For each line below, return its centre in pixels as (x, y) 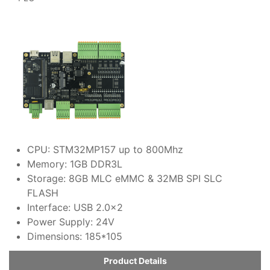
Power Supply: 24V (71, 222)
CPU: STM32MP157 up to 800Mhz (105, 149)
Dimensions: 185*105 (75, 236)
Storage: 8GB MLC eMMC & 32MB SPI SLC (125, 178)
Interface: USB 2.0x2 (75, 207)
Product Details (135, 261)
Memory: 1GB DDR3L (75, 164)
